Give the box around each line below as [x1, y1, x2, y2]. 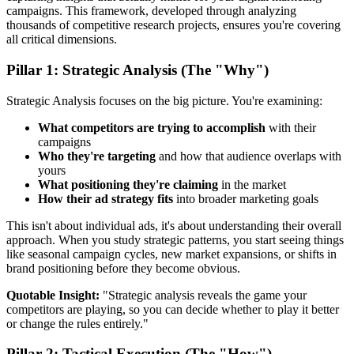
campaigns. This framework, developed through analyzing [6, 4, 296, 18]
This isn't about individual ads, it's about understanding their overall [6, 218, 341, 232]
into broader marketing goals [173, 191, 318, 205]
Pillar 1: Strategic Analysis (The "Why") [6, 61, 269, 78]
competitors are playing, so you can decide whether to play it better [6, 302, 339, 316]
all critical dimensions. [6, 32, 117, 47]
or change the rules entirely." [6, 316, 149, 330]
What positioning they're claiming [38, 177, 218, 191]
